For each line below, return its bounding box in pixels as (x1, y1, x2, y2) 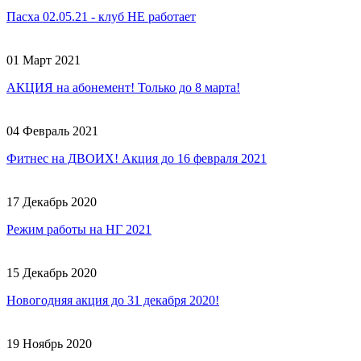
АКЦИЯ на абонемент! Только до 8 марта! (6, 80, 240, 94)
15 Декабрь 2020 (6, 265, 97, 280)
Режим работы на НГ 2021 (6, 222, 151, 236)
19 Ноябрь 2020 (6, 336, 92, 351)
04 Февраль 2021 (6, 123, 98, 138)
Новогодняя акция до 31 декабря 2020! (6, 293, 219, 307)
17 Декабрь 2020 (6, 194, 97, 209)
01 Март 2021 (6, 52, 81, 67)
